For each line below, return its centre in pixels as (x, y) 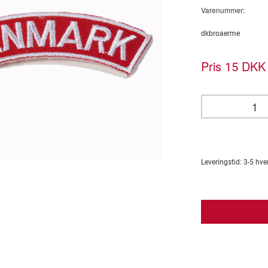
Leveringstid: (222, 162)
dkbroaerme (220, 33)
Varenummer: (223, 10)
